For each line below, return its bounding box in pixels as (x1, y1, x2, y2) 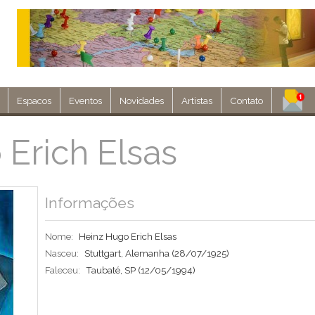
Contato (230, 95, 263, 106)
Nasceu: (45, 247, 79, 259)
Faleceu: (45, 264, 80, 276)
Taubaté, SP (86, 264, 138, 276)
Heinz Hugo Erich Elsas (79, 231, 176, 242)
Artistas (181, 95, 212, 106)
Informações (45, 194, 134, 212)
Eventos (69, 95, 102, 106)
